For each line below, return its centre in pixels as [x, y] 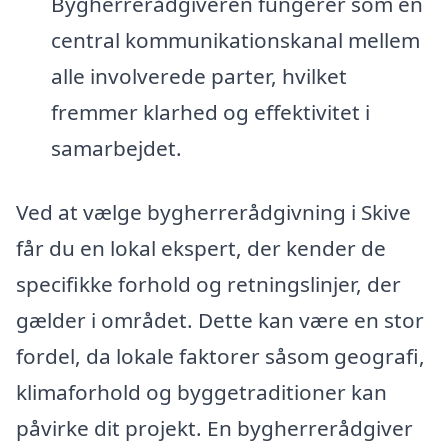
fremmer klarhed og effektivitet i [210, 112]
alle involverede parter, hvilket [198, 76]
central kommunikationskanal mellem [235, 40]
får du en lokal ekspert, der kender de [201, 247]
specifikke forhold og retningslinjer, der [208, 283]
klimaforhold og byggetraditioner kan [201, 391]
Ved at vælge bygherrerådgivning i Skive [213, 211]
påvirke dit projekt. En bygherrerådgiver [214, 427]
